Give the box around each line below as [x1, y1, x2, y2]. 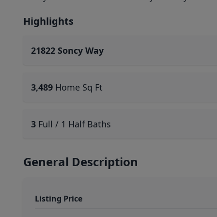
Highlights [23, 15, 74, 28]
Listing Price [35, 193, 82, 204]
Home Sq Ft [55, 81, 103, 93]
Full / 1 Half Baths [38, 118, 111, 130]
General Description [23, 154, 138, 170]
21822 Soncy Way [31, 45, 104, 56]
